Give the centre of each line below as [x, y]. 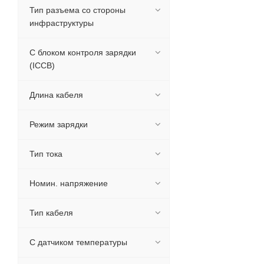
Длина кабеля [56, 95]
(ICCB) [42, 65]
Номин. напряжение [69, 183]
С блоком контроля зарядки [83, 52]
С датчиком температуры [78, 242]
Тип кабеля [51, 213]
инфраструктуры [62, 23]
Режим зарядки [59, 124]
